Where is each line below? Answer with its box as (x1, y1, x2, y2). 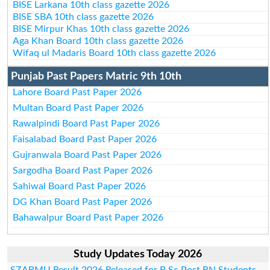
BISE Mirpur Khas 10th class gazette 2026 (13, 24, 190, 34)
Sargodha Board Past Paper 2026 (13, 165, 153, 175)
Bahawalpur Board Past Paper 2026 (13, 212, 164, 222)
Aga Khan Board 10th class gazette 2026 (13, 36, 184, 46)
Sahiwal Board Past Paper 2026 (13, 181, 146, 191)
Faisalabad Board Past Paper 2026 (13, 134, 157, 144)
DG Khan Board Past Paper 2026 (13, 196, 152, 207)
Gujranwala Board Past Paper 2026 (13, 149, 162, 160)
